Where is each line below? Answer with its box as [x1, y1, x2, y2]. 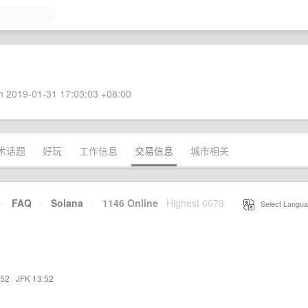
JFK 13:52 [16, 272, 54, 284]
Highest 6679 [166, 196, 224, 210]
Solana [51, 196, 83, 210]
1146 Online [94, 196, 158, 210]
